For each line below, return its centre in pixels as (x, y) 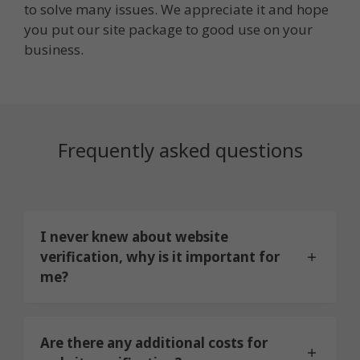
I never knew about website (134, 237)
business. (54, 49)
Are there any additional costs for (154, 343)
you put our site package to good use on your (168, 29)
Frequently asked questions (180, 150)
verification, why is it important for (160, 257)
